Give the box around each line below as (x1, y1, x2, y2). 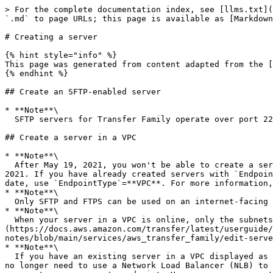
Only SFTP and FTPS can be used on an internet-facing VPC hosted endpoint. (5, 197, 15, 206)
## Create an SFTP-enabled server (5, 87, 161, 96)
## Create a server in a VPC (5, 133, 136, 142)
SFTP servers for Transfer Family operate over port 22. (5, 115, 15, 124)
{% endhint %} (5, 69, 68, 78)
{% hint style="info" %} (5, 51, 117, 60)
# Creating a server (5, 32, 97, 41)
